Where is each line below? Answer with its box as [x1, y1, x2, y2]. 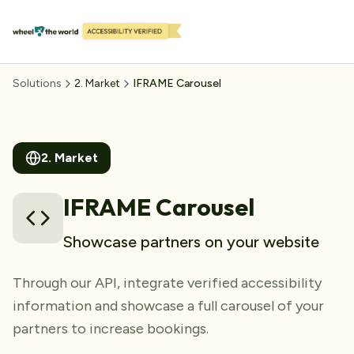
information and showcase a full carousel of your [13, 297, 324, 314]
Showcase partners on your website [63, 232, 319, 251]
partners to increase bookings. [13, 320, 209, 337]
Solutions [13, 77, 62, 90]
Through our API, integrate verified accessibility [13, 274, 322, 292]
